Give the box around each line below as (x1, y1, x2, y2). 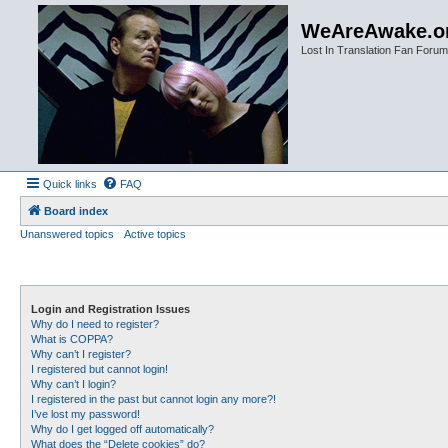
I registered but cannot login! (31, 363, 168, 375)
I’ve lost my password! (31, 408, 140, 420)
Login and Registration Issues (31, 303, 190, 315)
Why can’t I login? (31, 378, 116, 390)
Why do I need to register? (31, 318, 159, 330)
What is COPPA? (31, 333, 113, 345)
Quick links (43, 178, 97, 190)
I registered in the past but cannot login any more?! (31, 393, 276, 405)
